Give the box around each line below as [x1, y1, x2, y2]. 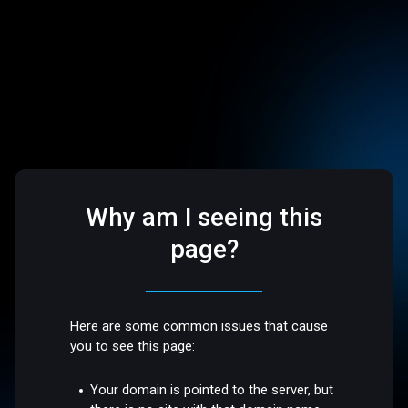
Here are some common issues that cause [70, 318, 329, 335]
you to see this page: [70, 338, 196, 355]
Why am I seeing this [86, 202, 322, 233]
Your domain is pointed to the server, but [90, 381, 334, 398]
